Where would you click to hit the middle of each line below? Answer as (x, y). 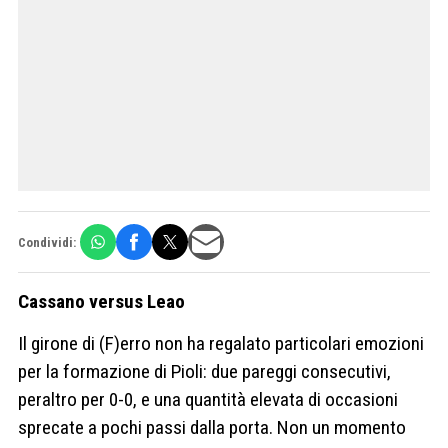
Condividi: (47, 242)
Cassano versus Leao (101, 302)
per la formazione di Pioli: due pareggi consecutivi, (204, 371)
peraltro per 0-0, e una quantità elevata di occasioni (208, 399)
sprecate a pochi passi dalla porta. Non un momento (212, 427)
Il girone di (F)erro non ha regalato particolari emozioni (221, 343)
